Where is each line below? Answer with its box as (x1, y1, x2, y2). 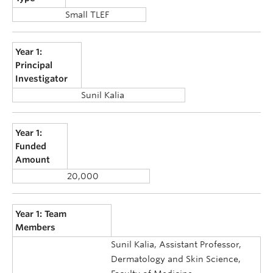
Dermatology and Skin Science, (111, 253, 241, 264)
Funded (15, 141, 47, 151)
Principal (15, 60, 53, 71)
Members (15, 222, 56, 232)
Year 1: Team (15, 208, 67, 219)
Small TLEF (65, 9, 109, 19)
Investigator (15, 74, 68, 84)
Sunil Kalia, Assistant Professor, (111, 239, 241, 249)
